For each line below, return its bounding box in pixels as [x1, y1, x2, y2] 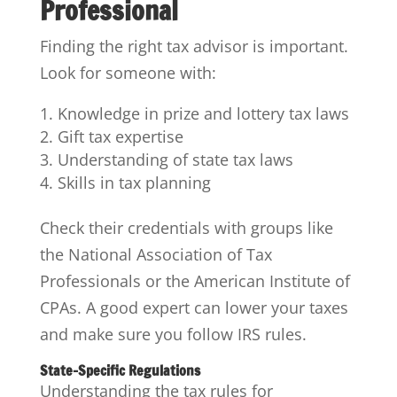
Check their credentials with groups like [39, 217, 333, 239]
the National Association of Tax [39, 244, 272, 266]
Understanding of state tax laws [57, 149, 293, 171]
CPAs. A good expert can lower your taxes [39, 297, 348, 319]
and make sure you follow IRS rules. [39, 323, 307, 346]
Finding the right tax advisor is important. [39, 35, 348, 58]
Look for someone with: [39, 62, 216, 84]
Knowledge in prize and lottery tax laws [57, 103, 349, 125]
